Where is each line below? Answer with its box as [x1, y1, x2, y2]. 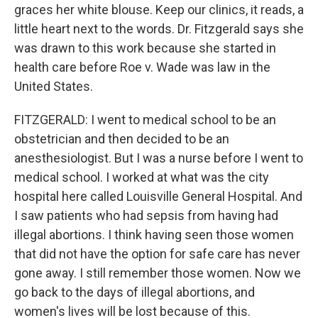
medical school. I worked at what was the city [14, 170, 269, 185]
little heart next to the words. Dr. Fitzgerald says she [14, 21, 304, 36]
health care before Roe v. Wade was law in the [14, 60, 270, 75]
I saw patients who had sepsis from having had [14, 208, 278, 223]
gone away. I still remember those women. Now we [14, 265, 301, 280]
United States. [14, 79, 93, 94]
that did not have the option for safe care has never [14, 246, 300, 261]
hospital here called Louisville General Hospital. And [14, 189, 302, 204]
